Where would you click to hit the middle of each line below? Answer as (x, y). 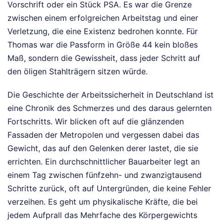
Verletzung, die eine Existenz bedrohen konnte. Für (103, 31)
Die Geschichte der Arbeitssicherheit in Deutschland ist (111, 95)
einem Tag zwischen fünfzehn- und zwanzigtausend (105, 175)
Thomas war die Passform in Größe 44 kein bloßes (103, 45)
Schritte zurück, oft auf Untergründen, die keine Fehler (109, 189)
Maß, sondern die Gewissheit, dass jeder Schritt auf (104, 58)
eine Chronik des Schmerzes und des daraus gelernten (110, 108)
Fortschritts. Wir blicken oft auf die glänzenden (96, 122)
